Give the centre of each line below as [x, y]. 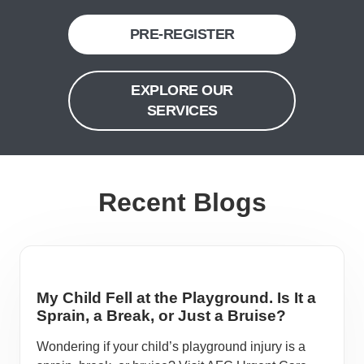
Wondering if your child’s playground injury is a [171, 347]
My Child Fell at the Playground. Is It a [176, 298]
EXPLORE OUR [182, 90]
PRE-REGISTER [182, 34]
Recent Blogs [182, 202]
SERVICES [182, 110]
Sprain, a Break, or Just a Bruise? [161, 316]
